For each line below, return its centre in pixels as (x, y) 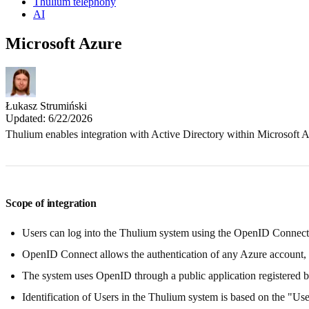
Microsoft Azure (64, 43)
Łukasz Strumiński (46, 106)
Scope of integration (51, 203)
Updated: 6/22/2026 (49, 118)
